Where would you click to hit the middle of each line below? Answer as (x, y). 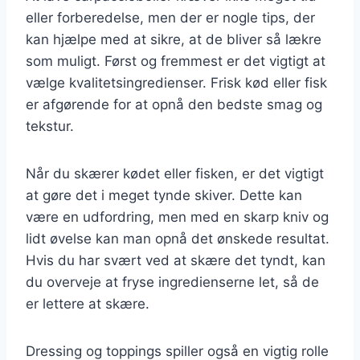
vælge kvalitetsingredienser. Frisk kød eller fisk (176, 82)
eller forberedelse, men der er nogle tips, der (170, 17)
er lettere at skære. (88, 303)
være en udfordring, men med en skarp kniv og (177, 217)
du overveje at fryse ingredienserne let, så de (172, 282)
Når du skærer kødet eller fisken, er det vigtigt (175, 173)
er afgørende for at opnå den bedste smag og (174, 104)
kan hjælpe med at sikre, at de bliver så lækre (174, 39)
